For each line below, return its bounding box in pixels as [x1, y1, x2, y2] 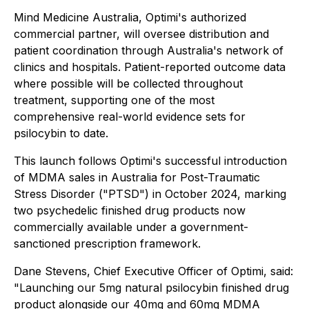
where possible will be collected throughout [14, 77, 243, 90]
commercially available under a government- [14, 220, 248, 234]
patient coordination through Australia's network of [14, 43, 283, 57]
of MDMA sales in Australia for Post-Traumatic [14, 170, 260, 184]
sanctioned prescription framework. [14, 237, 201, 250]
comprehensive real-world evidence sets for [14, 110, 246, 123]
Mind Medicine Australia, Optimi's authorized [14, 10, 246, 24]
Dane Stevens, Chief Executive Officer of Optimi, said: [14, 264, 293, 278]
